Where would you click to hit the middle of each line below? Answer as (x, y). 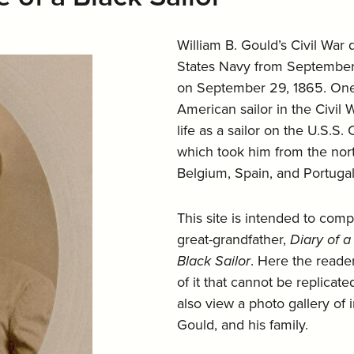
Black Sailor (214, 261)
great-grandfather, (233, 239)
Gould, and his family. (243, 325)
